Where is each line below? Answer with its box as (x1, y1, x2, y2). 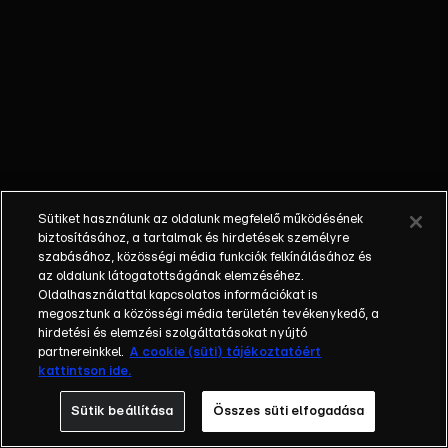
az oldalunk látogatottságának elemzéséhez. (38, 270, 305, 283)
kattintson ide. (38, 365, 132, 378)
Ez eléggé (24, 8, 96, 24)
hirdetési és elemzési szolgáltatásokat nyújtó (38, 327, 308, 340)
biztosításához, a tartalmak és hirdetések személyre (38, 232, 350, 245)
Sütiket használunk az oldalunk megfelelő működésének (38, 213, 364, 226)
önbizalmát (24, 80, 104, 96)
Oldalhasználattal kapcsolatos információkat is (38, 289, 319, 302)
